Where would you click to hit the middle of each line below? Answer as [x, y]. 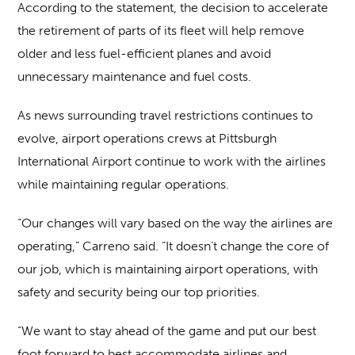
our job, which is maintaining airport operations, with [168, 269]
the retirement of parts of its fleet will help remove [161, 31]
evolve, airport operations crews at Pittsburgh [147, 139]
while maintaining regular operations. [124, 185]
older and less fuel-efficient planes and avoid [145, 54]
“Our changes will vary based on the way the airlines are [176, 223]
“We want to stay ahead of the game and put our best [167, 331]
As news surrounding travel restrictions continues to [166, 116]
